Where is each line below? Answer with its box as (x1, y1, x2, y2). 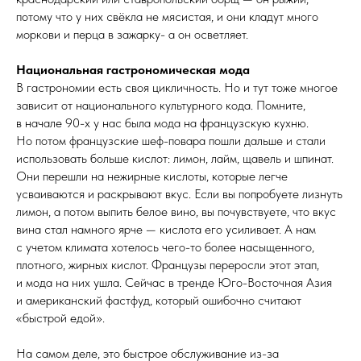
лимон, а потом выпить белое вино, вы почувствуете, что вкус (16, 203, 336, 219)
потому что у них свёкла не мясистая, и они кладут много (16, 8, 318, 24)
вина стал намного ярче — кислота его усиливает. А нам (16, 221, 316, 237)
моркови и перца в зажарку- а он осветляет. (16, 26, 248, 42)
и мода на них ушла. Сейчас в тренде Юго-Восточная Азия (16, 274, 332, 290)
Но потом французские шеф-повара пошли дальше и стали (16, 132, 326, 148)
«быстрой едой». (16, 309, 105, 326)
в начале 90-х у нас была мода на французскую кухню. (16, 114, 309, 131)
